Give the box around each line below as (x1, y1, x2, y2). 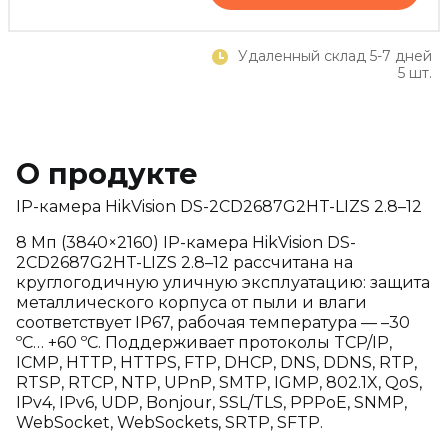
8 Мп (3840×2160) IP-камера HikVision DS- (16, 233, 356, 252)
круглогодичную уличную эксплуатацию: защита (16, 273, 430, 292)
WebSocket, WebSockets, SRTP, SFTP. (16, 413, 323, 432)
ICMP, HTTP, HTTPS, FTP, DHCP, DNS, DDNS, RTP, (16, 353, 417, 372)
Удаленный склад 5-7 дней (234, 47, 432, 65)
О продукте (16, 156, 198, 191)
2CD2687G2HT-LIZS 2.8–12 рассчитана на (16, 253, 353, 272)
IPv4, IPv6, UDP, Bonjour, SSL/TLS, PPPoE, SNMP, (16, 393, 407, 412)
